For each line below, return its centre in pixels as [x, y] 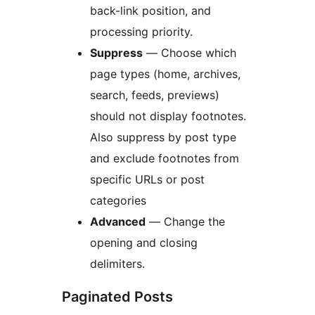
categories [118, 201]
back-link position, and [150, 11]
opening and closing [144, 243]
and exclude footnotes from [165, 159]
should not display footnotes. [168, 116]
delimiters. [117, 264]
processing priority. [141, 32]
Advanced [118, 222]
